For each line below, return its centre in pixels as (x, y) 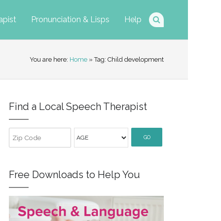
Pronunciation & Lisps (71, 19)
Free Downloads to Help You (74, 175)
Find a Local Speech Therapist (78, 107)
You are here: (50, 59)
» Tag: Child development (126, 59)
